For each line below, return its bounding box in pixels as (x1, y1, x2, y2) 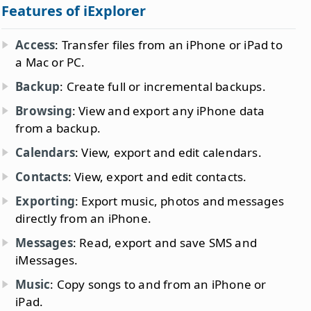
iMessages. (15, 251, 78, 268)
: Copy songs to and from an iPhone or (50, 276, 267, 292)
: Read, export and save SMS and (72, 234, 258, 251)
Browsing (15, 102, 72, 119)
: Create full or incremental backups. (60, 78, 266, 94)
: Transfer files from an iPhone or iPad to (55, 36, 283, 53)
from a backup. (15, 119, 101, 136)
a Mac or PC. (15, 53, 85, 70)
